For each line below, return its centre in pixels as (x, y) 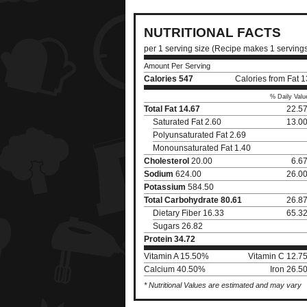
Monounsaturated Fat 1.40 (202, 148)
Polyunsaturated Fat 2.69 (199, 135)
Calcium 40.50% (175, 269)
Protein (158, 239)
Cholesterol (167, 161)
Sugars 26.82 (178, 226)
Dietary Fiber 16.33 (188, 213)
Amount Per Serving (177, 66)
